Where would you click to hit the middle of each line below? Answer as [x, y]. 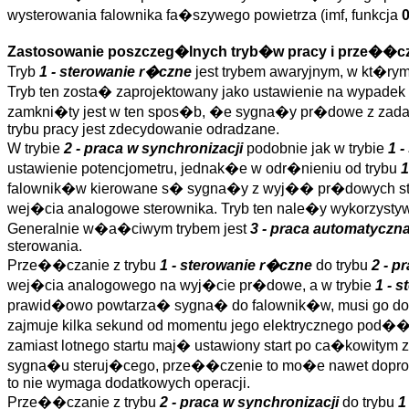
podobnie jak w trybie [315, 148]
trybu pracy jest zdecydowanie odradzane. [143, 129]
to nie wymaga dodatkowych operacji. [129, 383]
